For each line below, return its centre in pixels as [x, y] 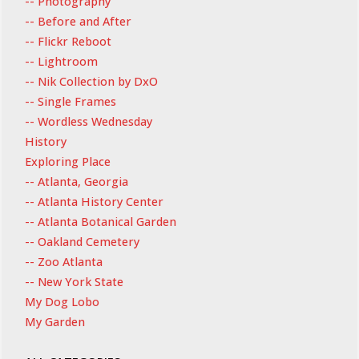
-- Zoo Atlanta [63, 261]
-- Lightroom [61, 61]
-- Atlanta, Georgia [76, 181]
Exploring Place [67, 161]
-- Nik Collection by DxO [91, 81]
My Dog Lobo [62, 301]
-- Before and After [78, 21]
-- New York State [74, 281]
